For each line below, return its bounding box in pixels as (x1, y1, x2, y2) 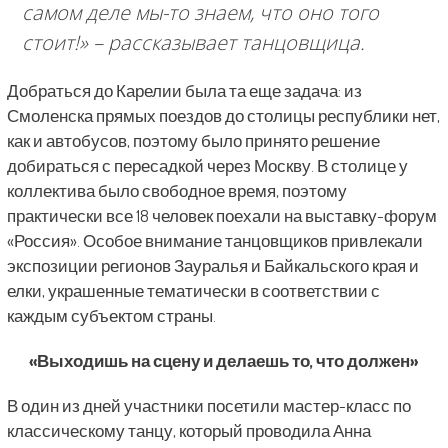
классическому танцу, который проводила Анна (6, 420, 371, 442)
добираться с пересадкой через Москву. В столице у (6, 155, 408, 177)
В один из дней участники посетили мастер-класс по (6, 395, 411, 417)
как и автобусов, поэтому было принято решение (6, 130, 380, 152)
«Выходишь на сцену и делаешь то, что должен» (29, 350, 419, 372)
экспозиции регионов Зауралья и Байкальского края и (6, 255, 419, 277)
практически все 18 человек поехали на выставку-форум (6, 205, 437, 227)
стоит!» (21, 29, 88, 57)
